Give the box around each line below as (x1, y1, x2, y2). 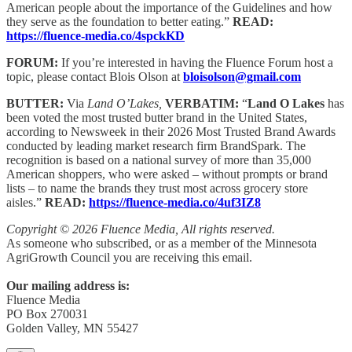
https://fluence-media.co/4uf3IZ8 (89, 195, 261, 209)
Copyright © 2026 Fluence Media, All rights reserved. (6, 222, 275, 236)
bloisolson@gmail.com (183, 69, 301, 83)
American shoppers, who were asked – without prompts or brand (6, 167, 328, 181)
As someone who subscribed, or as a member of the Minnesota (6, 236, 317, 250)
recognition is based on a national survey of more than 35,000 (6, 152, 311, 167)
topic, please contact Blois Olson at (6, 69, 183, 83)
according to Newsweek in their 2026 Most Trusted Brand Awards (6, 124, 335, 138)
